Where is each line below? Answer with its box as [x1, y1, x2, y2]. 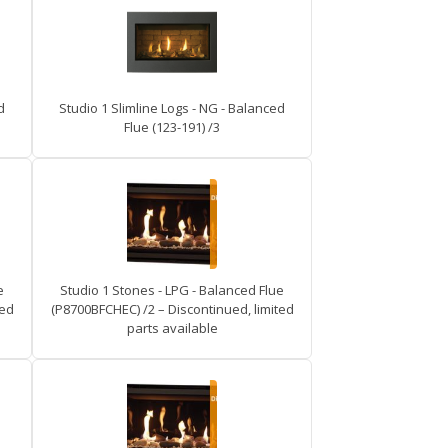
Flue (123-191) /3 [124, 118, 220, 136]
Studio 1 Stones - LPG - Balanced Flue [60, 281, 284, 299]
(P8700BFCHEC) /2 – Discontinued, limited [50, 300, 294, 318]
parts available [126, 319, 218, 337]
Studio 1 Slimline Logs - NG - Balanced [59, 99, 285, 117]
